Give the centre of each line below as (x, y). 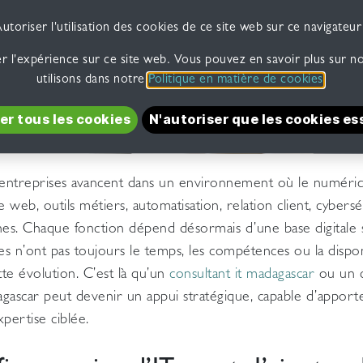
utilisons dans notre (92, 80)
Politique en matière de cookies (236, 80)
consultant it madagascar (242, 276)
